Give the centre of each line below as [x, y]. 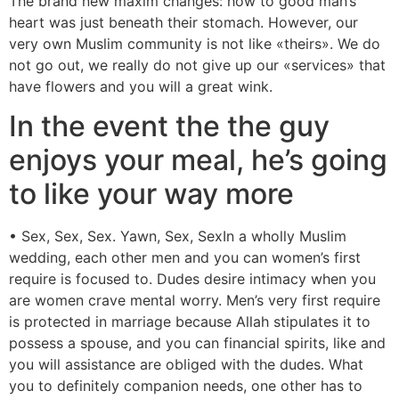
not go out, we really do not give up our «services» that [197, 65]
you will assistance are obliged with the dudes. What [186, 365]
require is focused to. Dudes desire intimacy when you [192, 279]
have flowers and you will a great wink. [141, 86]
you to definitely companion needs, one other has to [186, 386]
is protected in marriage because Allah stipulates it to [190, 322]
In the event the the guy [169, 126]
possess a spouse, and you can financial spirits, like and [197, 343]
